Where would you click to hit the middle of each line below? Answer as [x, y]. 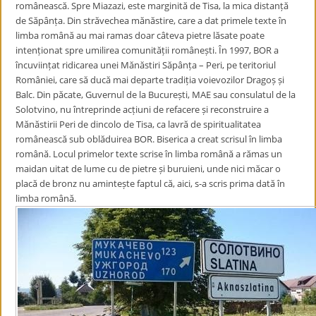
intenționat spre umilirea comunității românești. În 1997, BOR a [147, 50]
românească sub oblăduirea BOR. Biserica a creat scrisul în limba [149, 139]
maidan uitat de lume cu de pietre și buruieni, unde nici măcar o [148, 169]
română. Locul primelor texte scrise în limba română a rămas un [149, 154]
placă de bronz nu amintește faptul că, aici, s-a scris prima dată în [151, 183]
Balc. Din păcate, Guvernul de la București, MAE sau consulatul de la [156, 95]
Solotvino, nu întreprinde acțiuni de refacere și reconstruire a [142, 109]
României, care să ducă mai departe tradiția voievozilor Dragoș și [150, 80]
